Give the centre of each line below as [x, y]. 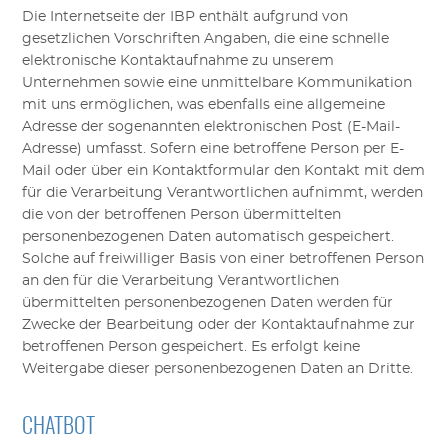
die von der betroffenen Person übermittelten [182, 215]
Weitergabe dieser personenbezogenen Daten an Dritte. [218, 369]
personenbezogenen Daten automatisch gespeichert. [208, 237]
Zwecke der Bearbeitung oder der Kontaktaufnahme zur [219, 325]
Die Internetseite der [96, 17]
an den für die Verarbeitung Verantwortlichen [181, 281]
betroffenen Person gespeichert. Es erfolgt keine [191, 347]
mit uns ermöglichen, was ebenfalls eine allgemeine [204, 105]
